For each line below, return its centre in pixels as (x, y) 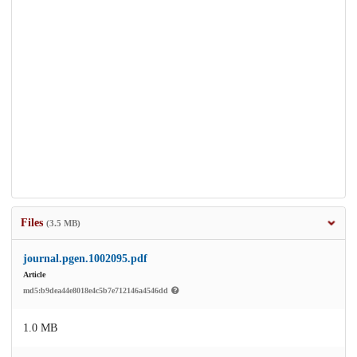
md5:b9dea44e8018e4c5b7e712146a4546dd (97, 290)
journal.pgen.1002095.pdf (85, 258)
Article (34, 274)
